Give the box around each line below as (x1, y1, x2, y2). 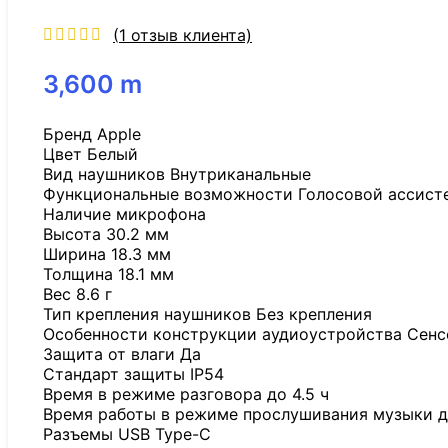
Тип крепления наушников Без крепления (43, 303, 372, 324)
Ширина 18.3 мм (43, 243, 171, 264)
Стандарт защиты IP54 (43, 363, 224, 384)
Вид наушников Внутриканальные (43, 163, 311, 184)
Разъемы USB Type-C (43, 423, 211, 444)
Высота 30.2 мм (43, 223, 169, 244)
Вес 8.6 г (43, 283, 112, 304)
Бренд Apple (43, 123, 141, 144)
